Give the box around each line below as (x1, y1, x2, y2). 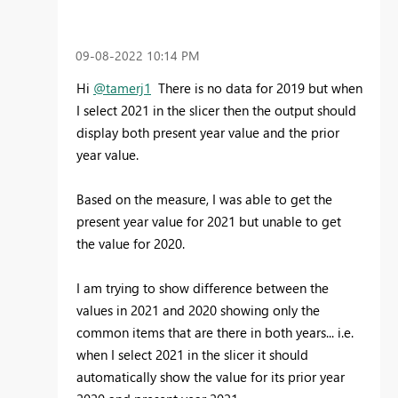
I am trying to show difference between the (76, 279, 329, 298)
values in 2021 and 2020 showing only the (76, 301, 320, 320)
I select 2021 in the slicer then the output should (76, 101, 356, 120)
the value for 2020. (76, 235, 185, 253)
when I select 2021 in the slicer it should (76, 346, 308, 364)
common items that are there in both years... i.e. (76, 323, 354, 342)
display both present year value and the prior (76, 123, 339, 142)
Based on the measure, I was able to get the (76, 190, 332, 209)
